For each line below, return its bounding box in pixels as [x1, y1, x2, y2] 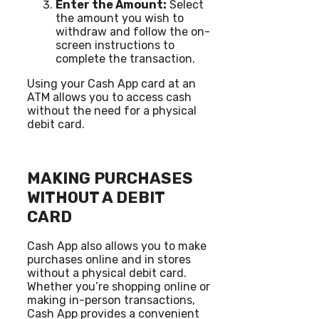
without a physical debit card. [27, 266, 187, 281]
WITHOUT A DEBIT [27, 188, 164, 208]
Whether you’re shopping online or [27, 280, 210, 294]
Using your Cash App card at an [27, 76, 196, 90]
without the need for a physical [27, 103, 197, 117]
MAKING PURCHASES [27, 169, 193, 189]
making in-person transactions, [27, 293, 195, 308]
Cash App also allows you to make [27, 239, 206, 253]
